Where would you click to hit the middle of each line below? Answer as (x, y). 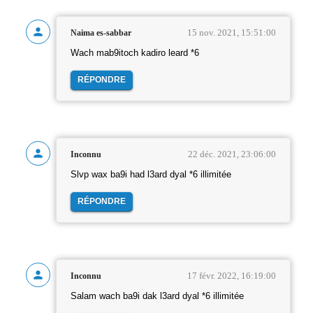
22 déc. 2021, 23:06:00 (232, 154)
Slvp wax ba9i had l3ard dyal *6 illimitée (151, 174)
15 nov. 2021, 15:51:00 (232, 32)
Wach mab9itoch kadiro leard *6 (135, 53)
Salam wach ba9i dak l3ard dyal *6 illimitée (157, 296)
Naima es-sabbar (101, 32)
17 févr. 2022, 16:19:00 (232, 275)
